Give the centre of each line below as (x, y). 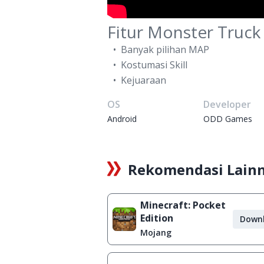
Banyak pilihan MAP (165, 49)
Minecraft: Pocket (183, 205)
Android (122, 119)
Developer (227, 104)
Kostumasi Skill (154, 65)
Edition (156, 218)
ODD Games (228, 119)
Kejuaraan (143, 80)
